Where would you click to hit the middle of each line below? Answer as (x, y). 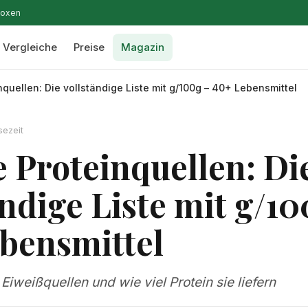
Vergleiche (30, 47)
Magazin (143, 47)
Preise (89, 47)
